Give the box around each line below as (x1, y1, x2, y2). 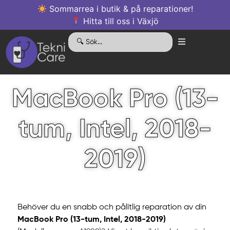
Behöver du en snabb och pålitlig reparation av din (17, 203, 206, 212)
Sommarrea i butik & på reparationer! (46, 4, 193, 14)
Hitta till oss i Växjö (81, 16, 159, 26)
